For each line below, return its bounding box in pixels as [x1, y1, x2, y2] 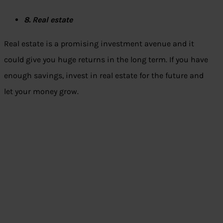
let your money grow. [4, 87, 79, 97]
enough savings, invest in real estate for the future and [4, 71, 204, 81]
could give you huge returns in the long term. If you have [4, 55, 208, 65]
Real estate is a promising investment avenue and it [4, 39, 194, 49]
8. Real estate [24, 15, 73, 25]
